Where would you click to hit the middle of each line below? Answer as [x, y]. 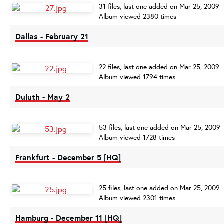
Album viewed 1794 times [137, 77]
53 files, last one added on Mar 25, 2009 [160, 127]
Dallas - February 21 [52, 36]
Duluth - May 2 [43, 97]
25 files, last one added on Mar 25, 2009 [159, 188]
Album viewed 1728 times [137, 137]
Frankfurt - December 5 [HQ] [68, 157]
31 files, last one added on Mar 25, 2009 [159, 6]
